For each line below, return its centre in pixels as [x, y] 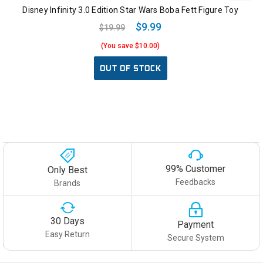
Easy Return [68, 235]
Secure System [195, 237]
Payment [195, 224]
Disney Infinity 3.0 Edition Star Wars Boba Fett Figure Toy [130, 10]
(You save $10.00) [130, 45]
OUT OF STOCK [130, 68]
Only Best [67, 170]
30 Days [68, 221]
